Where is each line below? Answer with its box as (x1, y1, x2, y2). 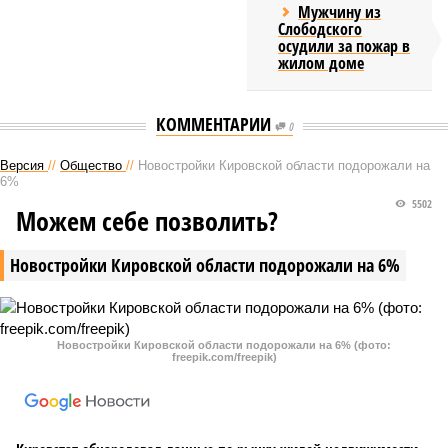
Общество (60, 158, 122, 173)
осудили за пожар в (278, 35, 411, 57)
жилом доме (278, 52, 365, 74)
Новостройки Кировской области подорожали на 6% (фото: (57, 339, 391, 351)
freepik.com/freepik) (171, 351, 277, 363)
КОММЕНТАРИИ (155, 112, 275, 136)
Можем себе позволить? (16, 203, 278, 239)
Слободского (278, 18, 363, 40)
